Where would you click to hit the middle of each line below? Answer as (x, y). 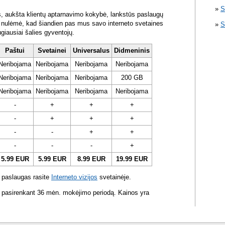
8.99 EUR (91, 159)
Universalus (91, 51)
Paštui (15, 51)
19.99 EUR (132, 159)
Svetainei (52, 51)
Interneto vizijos (74, 177)
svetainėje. (114, 177)
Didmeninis (132, 51)
